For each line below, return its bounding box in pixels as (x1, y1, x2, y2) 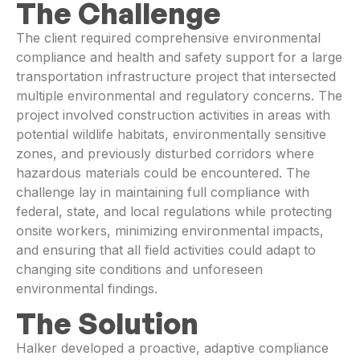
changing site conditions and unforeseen (16, 260, 263, 277)
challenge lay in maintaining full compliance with (16, 183, 309, 200)
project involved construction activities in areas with (16, 106, 330, 123)
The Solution (16, 305, 198, 342)
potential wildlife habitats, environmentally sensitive (16, 125, 326, 142)
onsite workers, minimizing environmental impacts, (16, 222, 324, 239)
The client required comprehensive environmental (16, 29, 321, 46)
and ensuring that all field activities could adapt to (16, 241, 316, 258)
